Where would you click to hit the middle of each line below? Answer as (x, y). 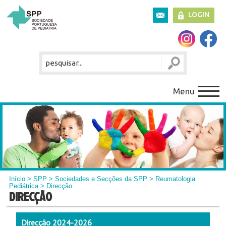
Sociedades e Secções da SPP (101, 179)
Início (17, 179)
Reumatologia (176, 179)
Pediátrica (24, 186)
